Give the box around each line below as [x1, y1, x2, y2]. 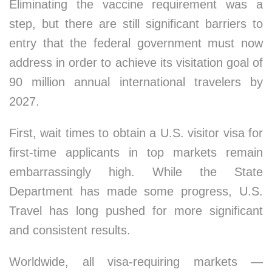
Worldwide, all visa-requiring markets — [9, 255, 263, 268]
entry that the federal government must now [9, 36, 263, 50]
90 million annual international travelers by [9, 75, 263, 89]
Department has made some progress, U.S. [9, 185, 263, 198]
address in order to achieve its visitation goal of [9, 56, 263, 69]
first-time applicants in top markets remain [9, 146, 263, 159]
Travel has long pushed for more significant [9, 204, 263, 217]
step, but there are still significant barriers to [9, 17, 263, 30]
